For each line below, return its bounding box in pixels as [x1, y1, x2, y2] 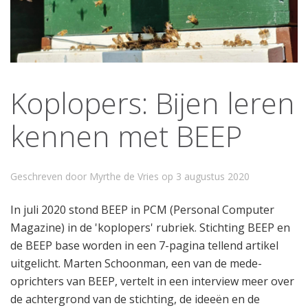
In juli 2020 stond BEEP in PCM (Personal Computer [10, 201, 274, 217]
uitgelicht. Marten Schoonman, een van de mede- [10, 255, 262, 271]
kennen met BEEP [10, 115, 242, 155]
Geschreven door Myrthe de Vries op [10, 169, 176, 183]
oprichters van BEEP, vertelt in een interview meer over [10, 273, 294, 289]
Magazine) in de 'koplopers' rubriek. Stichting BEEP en [10, 219, 290, 235]
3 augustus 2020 [176, 169, 250, 183]
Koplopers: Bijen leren [10, 82, 295, 122]
